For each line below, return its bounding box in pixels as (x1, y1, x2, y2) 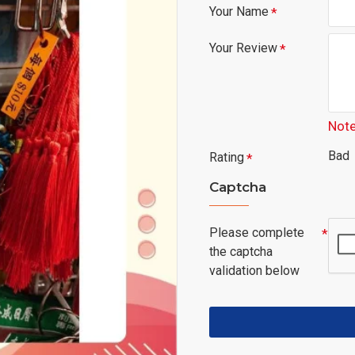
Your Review (209, 40, 277, 55)
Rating (209, 150, 244, 165)
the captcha (209, 244, 273, 259)
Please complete (209, 225, 304, 240)
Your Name (209, 4, 269, 19)
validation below (209, 263, 300, 278)
